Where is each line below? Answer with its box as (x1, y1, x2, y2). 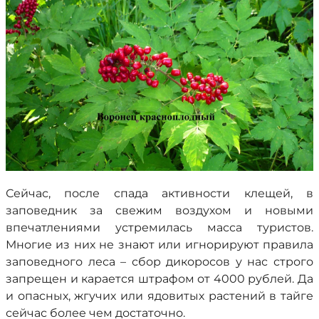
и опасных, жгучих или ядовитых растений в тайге (6, 289, 313, 303)
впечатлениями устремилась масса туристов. (6, 221, 313, 234)
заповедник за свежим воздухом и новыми (6, 204, 313, 217)
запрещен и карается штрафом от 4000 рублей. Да (6, 272, 313, 286)
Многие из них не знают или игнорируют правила (6, 238, 313, 251)
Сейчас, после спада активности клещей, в (6, 187, 313, 200)
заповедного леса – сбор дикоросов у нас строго (6, 255, 313, 268)
